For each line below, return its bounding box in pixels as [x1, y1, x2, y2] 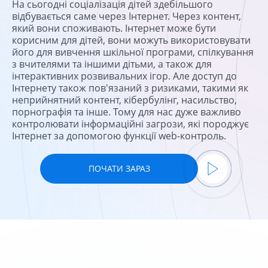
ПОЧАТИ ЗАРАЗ [88, 162, 150, 174]
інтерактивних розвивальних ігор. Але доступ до [12, 69, 237, 83]
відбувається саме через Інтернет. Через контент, [12, 9, 241, 23]
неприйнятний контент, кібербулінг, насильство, [12, 93, 237, 106]
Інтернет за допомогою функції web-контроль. [12, 129, 226, 142]
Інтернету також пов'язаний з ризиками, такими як [12, 81, 248, 95]
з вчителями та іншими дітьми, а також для [12, 57, 212, 71]
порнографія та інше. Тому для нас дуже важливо [12, 105, 241, 118]
